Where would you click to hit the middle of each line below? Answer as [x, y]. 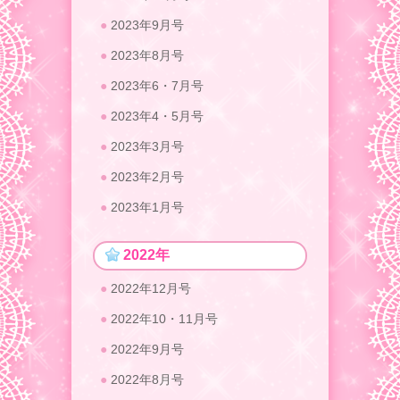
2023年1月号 [147, 208]
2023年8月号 [147, 56]
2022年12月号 [151, 289]
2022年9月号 [147, 350]
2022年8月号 [147, 380]
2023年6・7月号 [157, 86]
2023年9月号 [147, 25]
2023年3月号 [147, 147]
